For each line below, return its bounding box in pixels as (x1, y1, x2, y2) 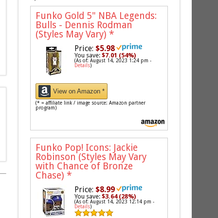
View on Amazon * (53, 87, 105, 95)
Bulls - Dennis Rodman (36, 19, 133, 31)
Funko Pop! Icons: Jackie (36, 142, 138, 153)
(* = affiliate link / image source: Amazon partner (36, 100, 146, 106)
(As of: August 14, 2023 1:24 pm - (74, 57, 152, 63)
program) (36, 105, 57, 110)
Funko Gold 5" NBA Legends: (36, 10, 157, 21)
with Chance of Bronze (36, 160, 133, 172)
